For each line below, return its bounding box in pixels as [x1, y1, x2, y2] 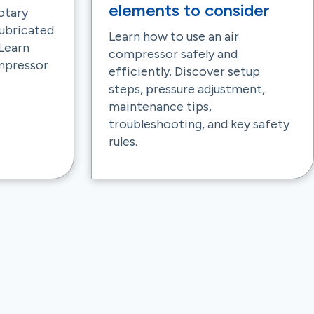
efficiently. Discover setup [109, 64, 260, 79]
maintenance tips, [109, 99, 212, 114]
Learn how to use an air [109, 29, 239, 44]
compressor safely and [109, 46, 238, 62]
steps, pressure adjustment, [109, 81, 265, 97]
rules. [109, 134, 137, 149]
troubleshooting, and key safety [109, 116, 289, 132]
